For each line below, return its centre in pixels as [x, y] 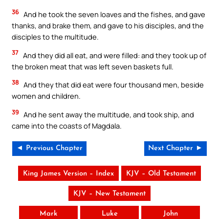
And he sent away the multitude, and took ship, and [108, 114]
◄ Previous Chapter [49, 148]
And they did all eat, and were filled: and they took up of [114, 55]
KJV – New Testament [109, 194]
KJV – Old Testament [161, 174]
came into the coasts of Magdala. [67, 125]
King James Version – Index [68, 174]
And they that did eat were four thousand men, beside [113, 85]
